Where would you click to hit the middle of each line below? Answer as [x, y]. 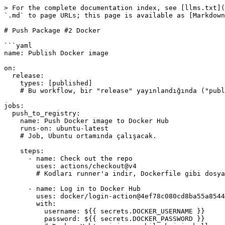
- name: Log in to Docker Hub [16, 189]
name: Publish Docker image [56, 53]
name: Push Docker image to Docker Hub [12, 121]
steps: [12, 151]
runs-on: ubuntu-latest [12, 128]
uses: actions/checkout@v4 [20, 166]
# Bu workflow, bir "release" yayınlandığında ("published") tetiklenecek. [12, 91]
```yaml [18, 45]
